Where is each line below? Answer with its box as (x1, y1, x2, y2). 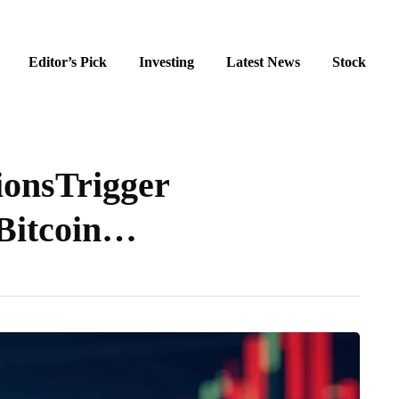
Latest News (226, 54, 300, 69)
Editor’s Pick (28, 54, 107, 69)
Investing (139, 54, 194, 69)
